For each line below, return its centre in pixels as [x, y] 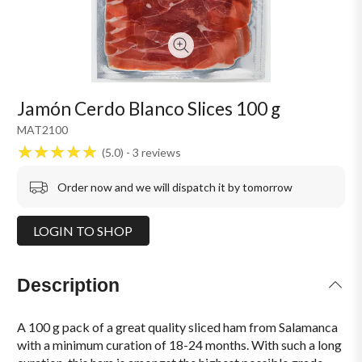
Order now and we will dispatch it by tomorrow [175, 187]
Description [69, 286]
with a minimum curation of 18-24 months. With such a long [180, 344]
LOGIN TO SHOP [83, 231]
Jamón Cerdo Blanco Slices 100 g [149, 109]
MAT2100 [43, 130]
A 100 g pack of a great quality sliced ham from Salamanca [178, 326]
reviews [162, 152]
